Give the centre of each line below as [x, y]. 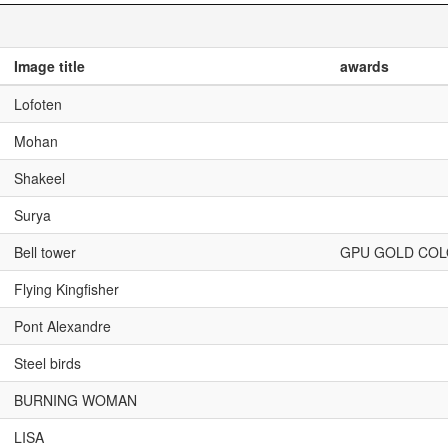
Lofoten [38, 104]
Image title [49, 66]
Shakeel [39, 178]
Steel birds [47, 363]
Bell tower [45, 252]
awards [364, 66]
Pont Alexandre [62, 326]
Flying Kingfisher [66, 289]
